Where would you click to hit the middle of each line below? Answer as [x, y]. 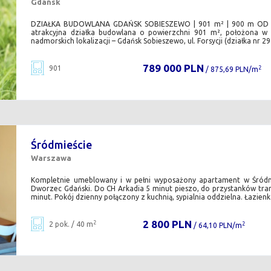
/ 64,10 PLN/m [217, 226]
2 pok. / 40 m [71, 224]
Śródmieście [62, 145]
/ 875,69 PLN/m [231, 70]
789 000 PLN [173, 68]
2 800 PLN [167, 224]
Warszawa [51, 158]
